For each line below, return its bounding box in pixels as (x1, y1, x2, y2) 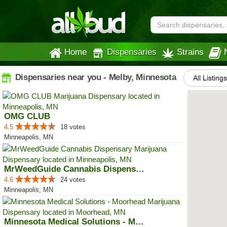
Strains (177, 47, 204, 56)
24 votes (60, 176, 86, 183)
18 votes (60, 123, 86, 131)
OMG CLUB (4, 111, 50, 121)
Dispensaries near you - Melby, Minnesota (13, 72, 176, 82)
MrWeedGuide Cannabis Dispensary (136, 164, 144, 174)
